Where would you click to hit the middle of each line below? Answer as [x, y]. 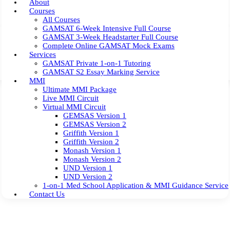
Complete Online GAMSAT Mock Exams [109, 46]
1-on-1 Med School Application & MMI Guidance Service [136, 185]
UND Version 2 [88, 177]
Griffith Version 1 [91, 133]
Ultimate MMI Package [80, 89]
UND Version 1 [88, 168]
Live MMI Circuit [71, 98]
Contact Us [47, 194]
